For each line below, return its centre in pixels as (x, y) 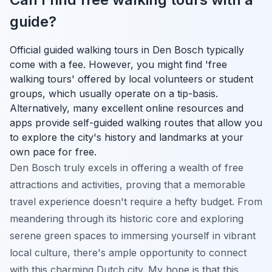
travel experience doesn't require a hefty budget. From (136, 201)
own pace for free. (53, 151)
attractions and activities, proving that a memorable (127, 184)
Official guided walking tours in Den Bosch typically (127, 49)
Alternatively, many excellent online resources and (127, 108)
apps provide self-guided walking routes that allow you (136, 122)
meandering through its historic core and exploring (127, 218)
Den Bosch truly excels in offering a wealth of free (127, 167)
